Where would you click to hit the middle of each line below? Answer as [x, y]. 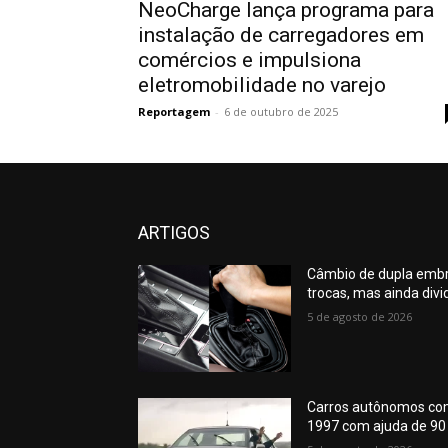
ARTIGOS [174, 232]
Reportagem [174, 111]
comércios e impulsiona [249, 59]
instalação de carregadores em [281, 34]
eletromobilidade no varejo [262, 84]
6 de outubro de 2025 [281, 111]
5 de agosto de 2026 [359, 316]
